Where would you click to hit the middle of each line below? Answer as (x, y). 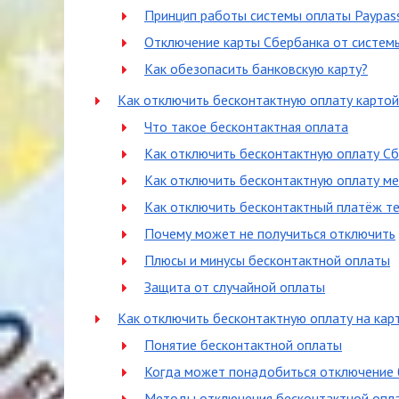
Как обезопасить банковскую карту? (256, 69)
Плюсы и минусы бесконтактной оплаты (267, 260)
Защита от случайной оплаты (235, 287)
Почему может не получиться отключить (270, 233)
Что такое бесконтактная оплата (246, 126)
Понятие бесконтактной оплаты (243, 345)
